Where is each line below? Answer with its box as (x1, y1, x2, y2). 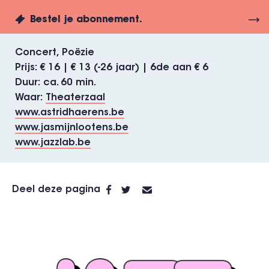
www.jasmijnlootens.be (15, 123, 128, 133)
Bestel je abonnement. (30, 15, 142, 25)
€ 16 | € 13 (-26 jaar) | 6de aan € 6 (40, 63, 208, 73)
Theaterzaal (46, 93, 105, 103)
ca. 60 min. (43, 78, 96, 88)
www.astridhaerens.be (15, 108, 124, 118)
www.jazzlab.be (15, 138, 91, 148)
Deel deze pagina (12, 184, 100, 195)
